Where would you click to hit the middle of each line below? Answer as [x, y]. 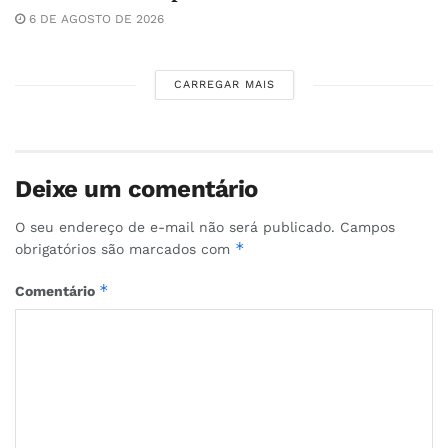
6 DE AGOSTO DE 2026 [94, 19]
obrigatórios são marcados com [125, 249]
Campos [367, 227]
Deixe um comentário [136, 189]
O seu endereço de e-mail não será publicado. [175, 227]
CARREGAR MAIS [224, 85]
